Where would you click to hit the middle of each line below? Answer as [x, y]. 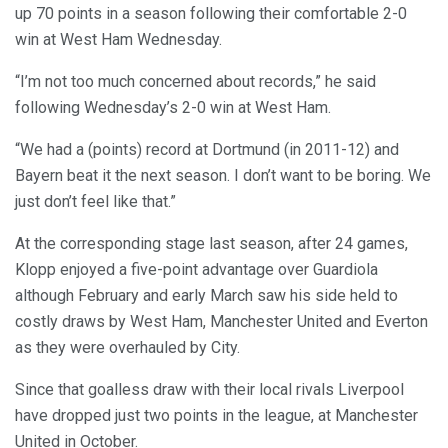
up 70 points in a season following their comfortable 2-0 [211, 14]
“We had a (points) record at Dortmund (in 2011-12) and [207, 150]
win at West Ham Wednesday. [118, 40]
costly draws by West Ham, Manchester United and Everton [221, 322]
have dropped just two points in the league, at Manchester [216, 416]
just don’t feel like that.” [95, 202]
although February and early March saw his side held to [206, 296]
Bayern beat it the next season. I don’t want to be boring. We [223, 176]
